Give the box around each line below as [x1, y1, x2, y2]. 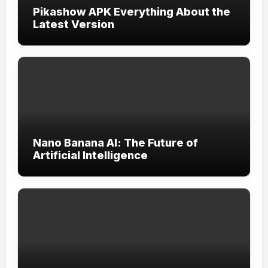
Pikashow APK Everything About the [32, 5, 230, 19]
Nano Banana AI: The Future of [32, 136, 198, 150]
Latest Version [32, 18, 114, 31]
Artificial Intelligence [32, 149, 148, 162]
